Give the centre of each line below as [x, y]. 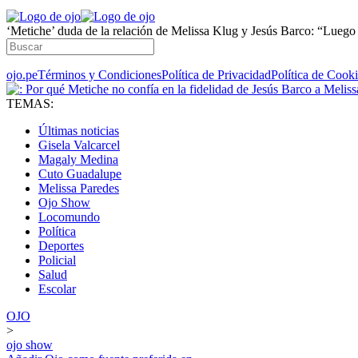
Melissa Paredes [79, 188]
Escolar [57, 289]
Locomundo [69, 217]
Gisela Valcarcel [79, 145]
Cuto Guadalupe [80, 174]
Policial [57, 260]
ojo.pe [22, 75]
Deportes [61, 246]
